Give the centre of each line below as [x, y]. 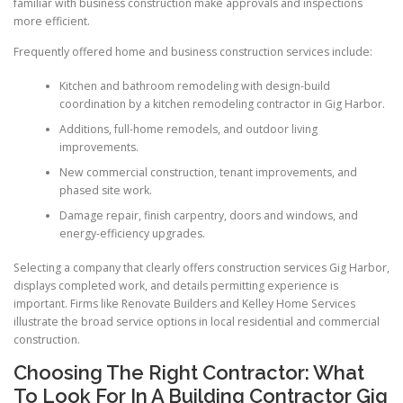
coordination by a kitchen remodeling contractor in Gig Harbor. [222, 103]
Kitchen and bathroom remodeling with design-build [194, 85]
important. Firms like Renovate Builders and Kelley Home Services [184, 304]
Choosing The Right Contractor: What [189, 373]
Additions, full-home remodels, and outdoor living [188, 129]
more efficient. [52, 22]
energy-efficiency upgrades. [132, 233]
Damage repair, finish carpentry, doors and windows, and [208, 215]
